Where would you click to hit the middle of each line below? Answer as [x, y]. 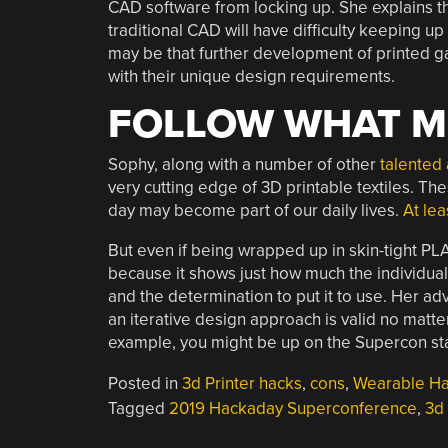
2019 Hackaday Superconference [292, 408]
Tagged [138, 408]
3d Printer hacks [241, 383]
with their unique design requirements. [251, 76]
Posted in [144, 383]
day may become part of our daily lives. [255, 210]
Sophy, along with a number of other [243, 164]
